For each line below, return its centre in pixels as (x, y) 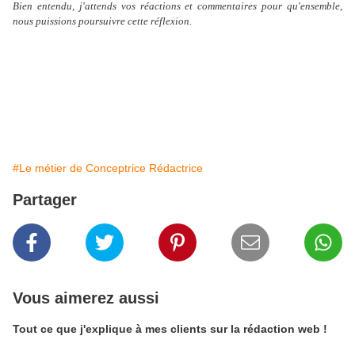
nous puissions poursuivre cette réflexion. (102, 21)
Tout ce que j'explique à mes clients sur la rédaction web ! (170, 329)
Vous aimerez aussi (86, 298)
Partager (45, 200)
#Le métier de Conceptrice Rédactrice (108, 168)
